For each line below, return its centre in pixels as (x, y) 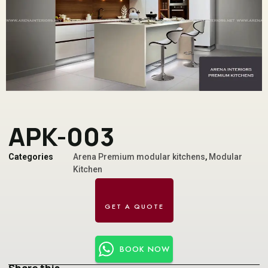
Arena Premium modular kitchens (139, 157)
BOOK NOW (144, 249)
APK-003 (61, 137)
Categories (31, 157)
